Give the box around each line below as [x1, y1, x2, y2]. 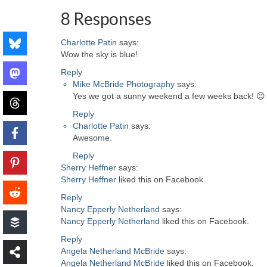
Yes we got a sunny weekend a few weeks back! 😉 [73, 91, 265, 101]
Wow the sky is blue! [61, 49, 138, 59]
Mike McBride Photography [73, 79, 175, 89]
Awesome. [73, 133, 112, 142]
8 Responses [61, 8, 151, 29]
